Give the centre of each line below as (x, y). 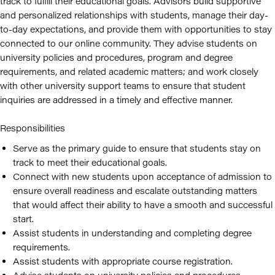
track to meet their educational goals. (90, 162)
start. (23, 219)
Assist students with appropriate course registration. (123, 261)
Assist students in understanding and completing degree (132, 233)
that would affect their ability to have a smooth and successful (143, 205)
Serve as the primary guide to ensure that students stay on (137, 148)
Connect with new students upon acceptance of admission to (142, 176)
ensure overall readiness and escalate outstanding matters (135, 191)
